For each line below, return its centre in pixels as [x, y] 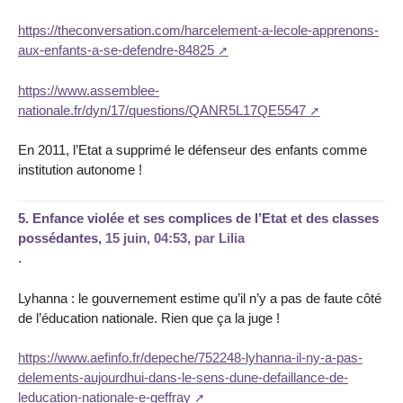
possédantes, [62, 237]
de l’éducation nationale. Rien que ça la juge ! [149, 318]
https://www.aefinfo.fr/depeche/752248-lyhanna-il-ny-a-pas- [190, 358]
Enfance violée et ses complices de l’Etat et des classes [206, 218]
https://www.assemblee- [89, 90]
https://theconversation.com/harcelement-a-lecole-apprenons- [198, 30]
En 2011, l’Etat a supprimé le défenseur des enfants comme [193, 150]
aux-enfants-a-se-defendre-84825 [116, 49]
